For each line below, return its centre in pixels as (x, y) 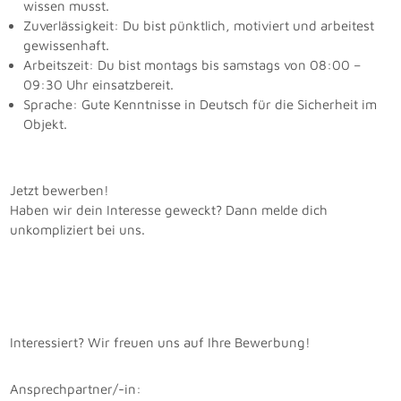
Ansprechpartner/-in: (76, 388)
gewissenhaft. (67, 45)
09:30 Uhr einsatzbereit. (99, 84)
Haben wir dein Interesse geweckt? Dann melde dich (169, 209)
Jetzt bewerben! (60, 190)
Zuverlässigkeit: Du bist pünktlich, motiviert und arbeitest (199, 25)
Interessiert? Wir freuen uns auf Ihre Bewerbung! (161, 342)
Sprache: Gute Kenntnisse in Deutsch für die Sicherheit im (200, 104)
